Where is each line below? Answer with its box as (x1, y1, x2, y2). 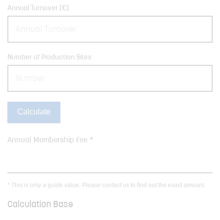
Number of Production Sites (7, 54, 92, 62)
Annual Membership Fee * (7, 137, 93, 145)
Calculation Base (7, 200, 73, 210)
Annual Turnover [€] (7, 5, 69, 13)
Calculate (17, 108, 51, 116)
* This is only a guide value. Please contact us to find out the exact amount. (7, 182, 205, 189)
